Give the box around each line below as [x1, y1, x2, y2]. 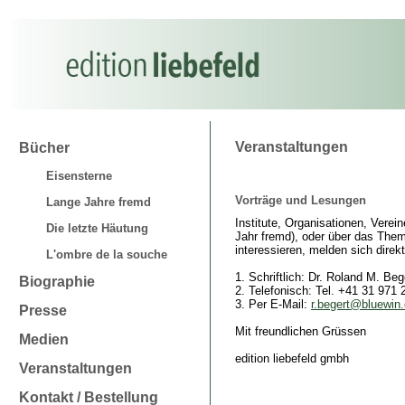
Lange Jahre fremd [46, 195, 151, 209]
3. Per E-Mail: [235, 297, 311, 311]
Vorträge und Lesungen [235, 193, 366, 208]
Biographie [19, 274, 95, 289]
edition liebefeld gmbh [235, 351, 349, 365]
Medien [19, 332, 69, 347]
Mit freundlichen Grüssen [235, 324, 366, 338]
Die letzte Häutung [46, 221, 148, 235]
